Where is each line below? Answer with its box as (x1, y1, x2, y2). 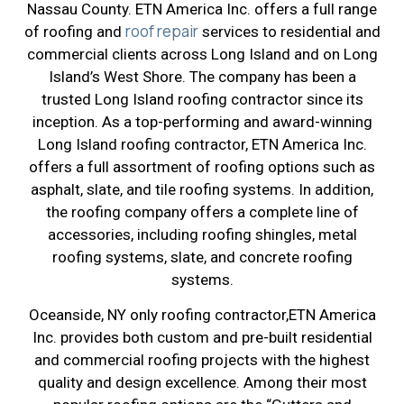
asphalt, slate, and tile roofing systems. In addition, (31, 180, 373, 199)
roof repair (124, 21, 198, 42)
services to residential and (197, 23, 381, 41)
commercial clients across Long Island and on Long (26, 45, 378, 64)
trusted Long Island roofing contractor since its (41, 90, 363, 109)
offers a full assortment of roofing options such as (29, 158, 375, 177)
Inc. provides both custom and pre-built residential (32, 328, 372, 347)
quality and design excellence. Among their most (37, 373, 367, 392)
